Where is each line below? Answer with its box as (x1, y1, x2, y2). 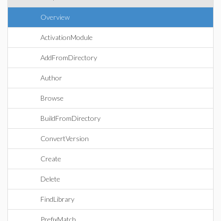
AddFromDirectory (40, 53, 97, 62)
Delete (40, 175, 60, 183)
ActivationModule (40, 33, 93, 41)
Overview (40, 13, 70, 21)
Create (40, 154, 61, 163)
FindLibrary (40, 195, 74, 203)
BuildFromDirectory (40, 114, 101, 122)
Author (40, 74, 62, 82)
